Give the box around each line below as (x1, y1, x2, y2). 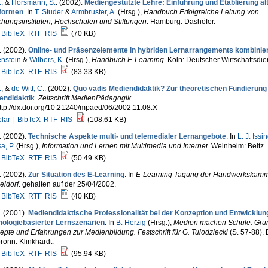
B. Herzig (115, 218, 146, 227)
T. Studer (34, 8, 63, 16)
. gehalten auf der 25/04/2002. (18, 180, 116, 188)
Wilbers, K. (29, 56, 64, 64)
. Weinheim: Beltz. (207, 142, 266, 150)
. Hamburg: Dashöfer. (146, 17, 215, 26)
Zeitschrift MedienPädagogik (38, 94, 131, 102)
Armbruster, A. (71, 8, 116, 16)
